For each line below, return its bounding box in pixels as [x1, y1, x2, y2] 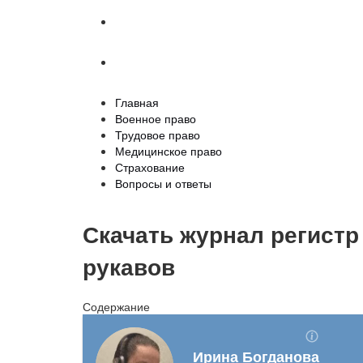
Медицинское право [115, 143, 222, 159]
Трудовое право [115, 126, 200, 143]
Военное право [115, 110, 196, 126]
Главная [115, 94, 159, 110]
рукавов [83, 249, 175, 283]
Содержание [83, 297, 150, 314]
